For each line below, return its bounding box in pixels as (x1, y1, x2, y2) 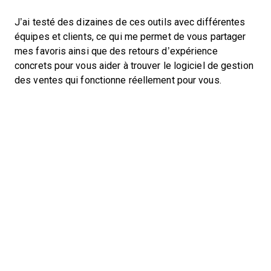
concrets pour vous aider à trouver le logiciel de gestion (15, 60, 253, 71)
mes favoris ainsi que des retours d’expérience (15, 46, 218, 56)
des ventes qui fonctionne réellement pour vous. (15, 75, 221, 85)
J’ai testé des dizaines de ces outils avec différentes (15, 17, 246, 27)
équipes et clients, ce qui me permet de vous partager (15, 31, 246, 42)
